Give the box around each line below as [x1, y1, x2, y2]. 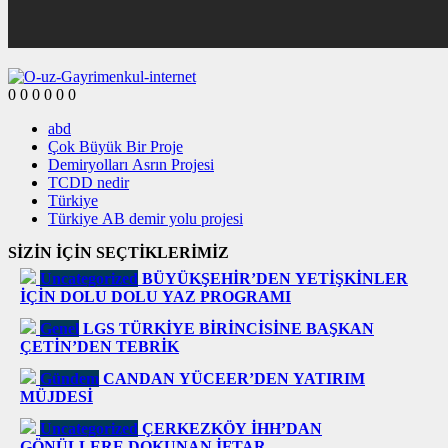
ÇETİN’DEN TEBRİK [20, 338, 179, 356]
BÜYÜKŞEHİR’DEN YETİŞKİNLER [142, 270, 408, 288]
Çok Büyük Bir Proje [48, 138, 183, 156]
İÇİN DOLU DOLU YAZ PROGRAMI [20, 288, 291, 306]
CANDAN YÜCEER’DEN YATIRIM [103, 370, 365, 388]
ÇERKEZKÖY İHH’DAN [142, 420, 322, 438]
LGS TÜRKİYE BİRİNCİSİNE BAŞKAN [83, 320, 374, 338]
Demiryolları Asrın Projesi [48, 156, 214, 174]
